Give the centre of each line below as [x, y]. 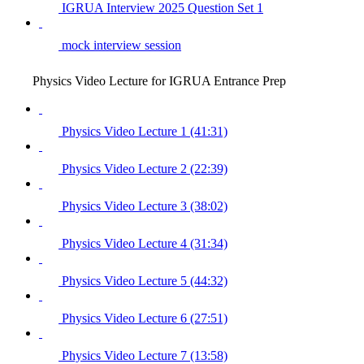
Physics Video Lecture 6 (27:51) [145, 318]
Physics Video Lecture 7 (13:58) [145, 355]
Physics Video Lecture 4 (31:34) [145, 243]
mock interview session [121, 45]
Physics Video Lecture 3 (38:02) [145, 206]
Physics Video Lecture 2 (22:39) [145, 168]
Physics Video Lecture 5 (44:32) [145, 280]
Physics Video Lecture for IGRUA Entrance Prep [159, 80]
